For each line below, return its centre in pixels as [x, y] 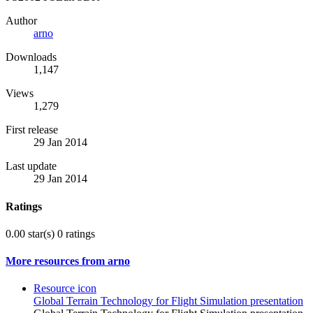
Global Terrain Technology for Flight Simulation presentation [168, 301]
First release [32, 130]
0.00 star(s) [30, 233]
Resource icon [65, 289]
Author [21, 21]
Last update [31, 166]
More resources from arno [68, 261]
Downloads [31, 57]
